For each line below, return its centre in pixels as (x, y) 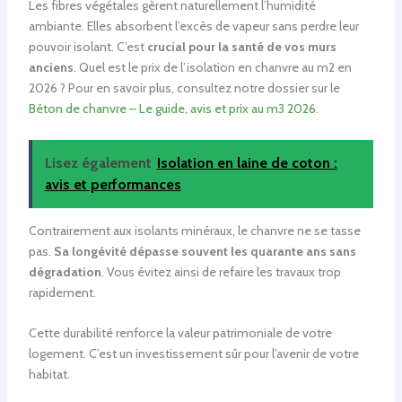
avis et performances (113, 184)
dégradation (65, 271)
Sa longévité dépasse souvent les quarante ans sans (205, 251)
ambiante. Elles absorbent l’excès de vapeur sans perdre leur (193, 26)
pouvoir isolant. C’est (87, 47)
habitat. (49, 374)
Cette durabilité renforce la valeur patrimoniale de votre (180, 332)
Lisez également (98, 162)
